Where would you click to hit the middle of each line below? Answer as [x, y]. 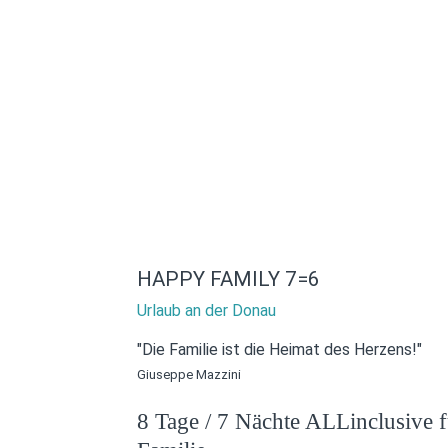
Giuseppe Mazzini [189, 374]
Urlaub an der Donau [206, 310]
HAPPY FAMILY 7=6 [228, 278]
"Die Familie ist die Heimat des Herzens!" [279, 349]
